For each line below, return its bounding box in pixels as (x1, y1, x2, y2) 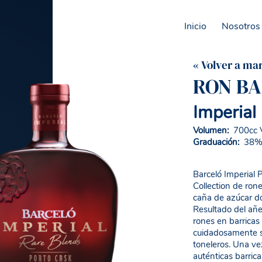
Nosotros (221, 20, 260, 33)
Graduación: (192, 136, 239, 148)
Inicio (184, 20, 207, 33)
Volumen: (192, 125, 231, 136)
